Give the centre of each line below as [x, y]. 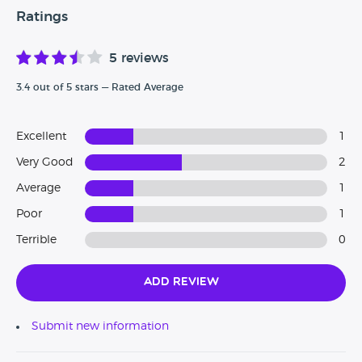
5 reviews [139, 59]
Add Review [181, 283]
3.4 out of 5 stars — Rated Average [100, 88]
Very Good [45, 163]
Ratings [42, 17]
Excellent [41, 137]
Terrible [36, 240]
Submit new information [100, 327]
